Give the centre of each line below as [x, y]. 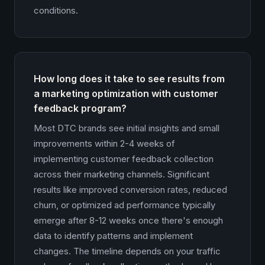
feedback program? [80, 108]
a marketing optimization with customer [126, 93]
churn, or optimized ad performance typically [125, 205]
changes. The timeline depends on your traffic [127, 251]
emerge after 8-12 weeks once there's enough [128, 220]
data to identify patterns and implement [113, 236]
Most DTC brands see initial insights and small [127, 128]
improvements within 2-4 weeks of [104, 143]
